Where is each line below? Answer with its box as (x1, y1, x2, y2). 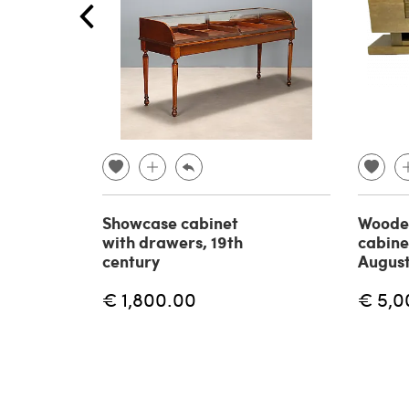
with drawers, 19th (102, 229, 243, 254)
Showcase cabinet (102, 210, 238, 235)
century (102, 248, 160, 273)
